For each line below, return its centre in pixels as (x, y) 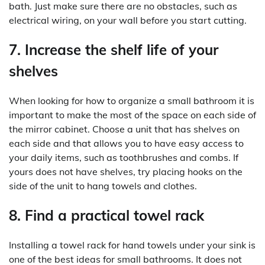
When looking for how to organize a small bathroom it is (132, 100)
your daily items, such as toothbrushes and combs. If (124, 157)
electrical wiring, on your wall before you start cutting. (128, 20)
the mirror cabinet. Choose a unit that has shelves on (124, 129)
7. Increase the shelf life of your (114, 49)
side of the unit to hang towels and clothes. (103, 185)
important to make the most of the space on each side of (132, 114)
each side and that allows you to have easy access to (126, 143)
